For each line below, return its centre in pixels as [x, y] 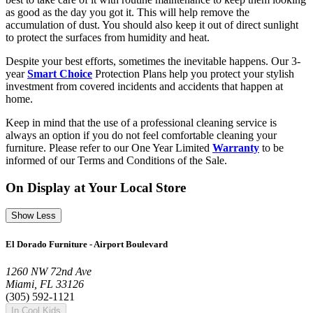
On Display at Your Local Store [96, 187]
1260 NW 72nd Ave [49, 271]
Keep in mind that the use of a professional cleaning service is [141, 123]
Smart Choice [60, 74]
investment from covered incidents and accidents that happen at [144, 86]
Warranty [236, 148]
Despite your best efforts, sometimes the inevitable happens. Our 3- [153, 61]
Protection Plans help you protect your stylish [193, 74]
